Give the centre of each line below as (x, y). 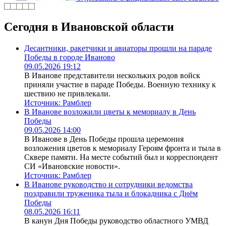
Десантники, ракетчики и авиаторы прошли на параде (118, 48)
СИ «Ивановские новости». (72, 166)
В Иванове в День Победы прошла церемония (104, 139)
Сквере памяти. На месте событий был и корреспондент (121, 157)
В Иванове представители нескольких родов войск (112, 76)
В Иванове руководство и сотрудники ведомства (108, 185)
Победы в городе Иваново (70, 58)
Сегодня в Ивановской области (89, 27)
